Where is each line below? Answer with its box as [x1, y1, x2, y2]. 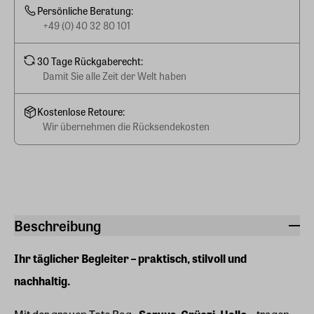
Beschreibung [14, 215, 101, 235]
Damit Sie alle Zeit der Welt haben [43, 68, 186, 83]
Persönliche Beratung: [37, 3, 133, 18]
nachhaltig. [14, 273, 70, 289]
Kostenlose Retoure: [37, 104, 125, 118]
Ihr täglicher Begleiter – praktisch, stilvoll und [14, 250, 247, 266]
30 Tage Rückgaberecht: [37, 53, 143, 68]
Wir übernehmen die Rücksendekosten [43, 119, 210, 133]
